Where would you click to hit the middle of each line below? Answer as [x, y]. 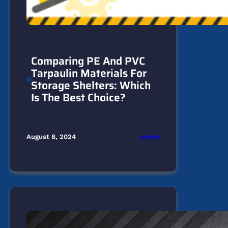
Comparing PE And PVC [88, 61]
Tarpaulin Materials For [89, 73]
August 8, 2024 [51, 137]
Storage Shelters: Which [91, 85]
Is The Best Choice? [78, 98]
